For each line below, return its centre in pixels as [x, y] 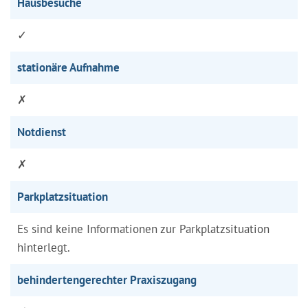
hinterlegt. [44, 247]
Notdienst [42, 132]
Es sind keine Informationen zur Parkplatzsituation [143, 229]
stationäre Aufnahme [68, 67]
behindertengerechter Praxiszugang [107, 279]
